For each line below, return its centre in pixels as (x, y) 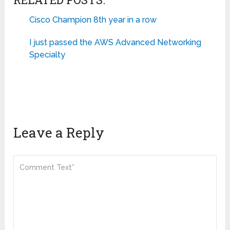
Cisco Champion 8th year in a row (93, 20)
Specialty (47, 55)
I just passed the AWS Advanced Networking (115, 43)
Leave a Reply (59, 133)
